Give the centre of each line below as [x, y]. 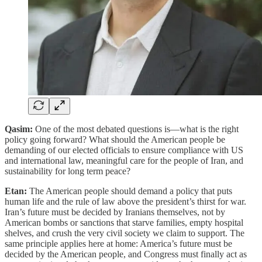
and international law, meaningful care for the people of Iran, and [124, 160]
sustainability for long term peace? [68, 171]
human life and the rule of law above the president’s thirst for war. [125, 201]
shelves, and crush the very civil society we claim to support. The [125, 233]
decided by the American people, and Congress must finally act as [126, 254]
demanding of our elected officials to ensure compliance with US [124, 150]
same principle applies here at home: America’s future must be [118, 243]
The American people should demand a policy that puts [131, 191]
